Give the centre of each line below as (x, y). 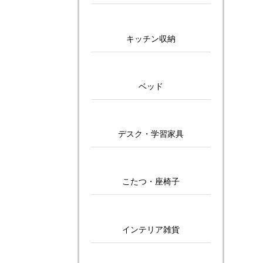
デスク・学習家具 (151, 134)
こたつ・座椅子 (151, 182)
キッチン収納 (151, 38)
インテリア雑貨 (151, 229)
